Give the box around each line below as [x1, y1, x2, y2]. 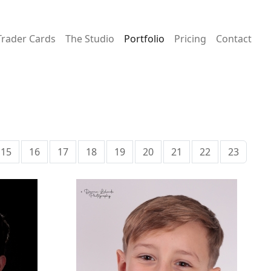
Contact [216, 32, 252, 45]
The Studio [65, 32, 114, 45]
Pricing [174, 32, 206, 45]
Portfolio [124, 32, 165, 45]
